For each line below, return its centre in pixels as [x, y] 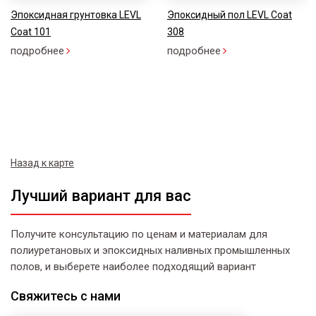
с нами [99, 296]
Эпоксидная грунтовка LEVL [76, 15]
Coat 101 [31, 32]
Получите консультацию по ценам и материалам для [139, 234]
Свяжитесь [44, 296]
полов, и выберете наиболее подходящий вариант [133, 267]
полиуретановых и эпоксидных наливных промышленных [150, 250]
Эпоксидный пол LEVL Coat [230, 15]
